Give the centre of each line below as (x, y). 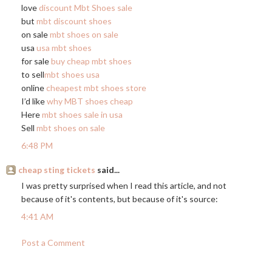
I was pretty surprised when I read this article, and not (124, 185)
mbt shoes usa (72, 74)
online (34, 88)
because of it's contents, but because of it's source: (120, 199)
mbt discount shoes (74, 21)
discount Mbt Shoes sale (86, 8)
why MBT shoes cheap (90, 101)
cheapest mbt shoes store (96, 88)
